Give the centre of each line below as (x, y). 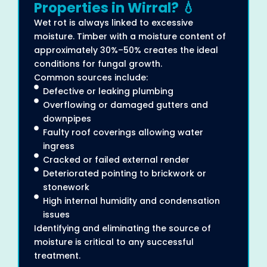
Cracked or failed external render (116, 159)
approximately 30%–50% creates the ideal (126, 50)
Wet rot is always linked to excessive (114, 22)
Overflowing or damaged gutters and (125, 105)
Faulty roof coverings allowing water (123, 132)
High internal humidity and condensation (131, 201)
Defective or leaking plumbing (108, 91)
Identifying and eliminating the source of (122, 228)
